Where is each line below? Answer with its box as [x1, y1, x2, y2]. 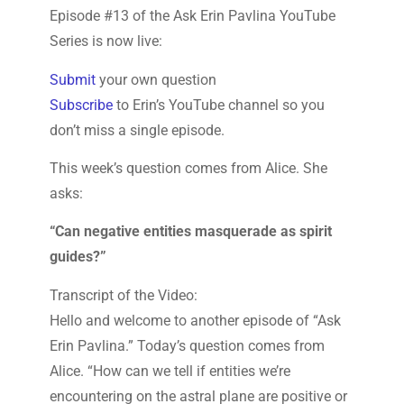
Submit [49, 70, 96, 88]
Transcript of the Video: [49, 286, 197, 304]
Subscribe [49, 96, 113, 114]
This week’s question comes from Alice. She [49, 159, 327, 177]
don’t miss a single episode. [49, 121, 225, 139]
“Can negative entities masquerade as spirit [49, 223, 332, 241]
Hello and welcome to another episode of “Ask [49, 311, 341, 329]
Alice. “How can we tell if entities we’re [49, 362, 290, 380]
